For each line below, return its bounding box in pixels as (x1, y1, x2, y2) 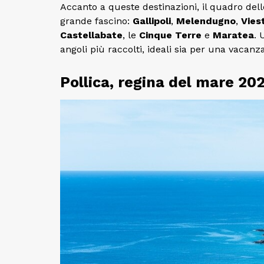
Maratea (213, 29, 254, 41)
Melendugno (176, 15, 236, 27)
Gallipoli (133, 15, 171, 27)
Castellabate (60, 29, 123, 41)
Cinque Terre (139, 29, 202, 41)
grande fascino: (60, 15, 133, 27)
